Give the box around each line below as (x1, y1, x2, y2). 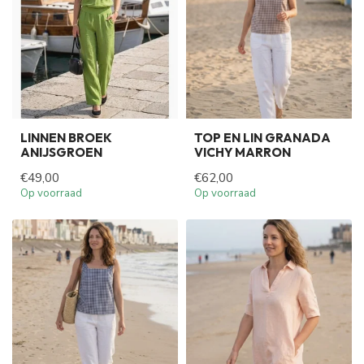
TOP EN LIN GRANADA (194, 129, 331, 145)
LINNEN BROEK (20, 129, 112, 145)
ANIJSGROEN (20, 144, 102, 160)
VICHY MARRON (194, 144, 291, 160)
